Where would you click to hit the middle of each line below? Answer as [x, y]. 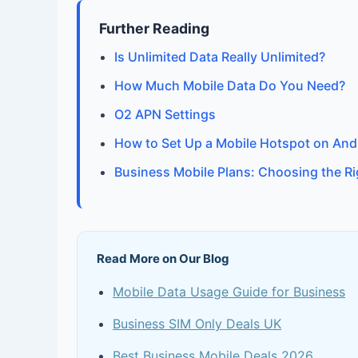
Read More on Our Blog [163, 259]
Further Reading [154, 28]
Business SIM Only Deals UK [197, 324]
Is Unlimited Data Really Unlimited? [220, 57]
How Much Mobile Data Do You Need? [230, 86]
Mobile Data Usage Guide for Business [229, 292]
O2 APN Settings [165, 114]
